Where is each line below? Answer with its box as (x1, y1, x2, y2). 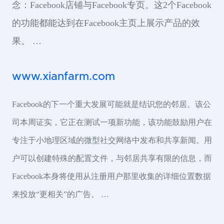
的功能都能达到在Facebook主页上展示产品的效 (12, 17, 200, 28)
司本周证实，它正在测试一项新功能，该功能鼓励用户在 (12, 117, 212, 126)
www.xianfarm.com (12, 70, 115, 82)
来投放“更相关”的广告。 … (12, 189, 109, 198)
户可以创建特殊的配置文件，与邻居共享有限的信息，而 (12, 153, 212, 162)
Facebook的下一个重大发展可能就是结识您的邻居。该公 (12, 99, 211, 108)
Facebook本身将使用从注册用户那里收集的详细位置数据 (12, 171, 211, 180)
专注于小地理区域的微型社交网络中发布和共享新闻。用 (12, 135, 212, 144)
